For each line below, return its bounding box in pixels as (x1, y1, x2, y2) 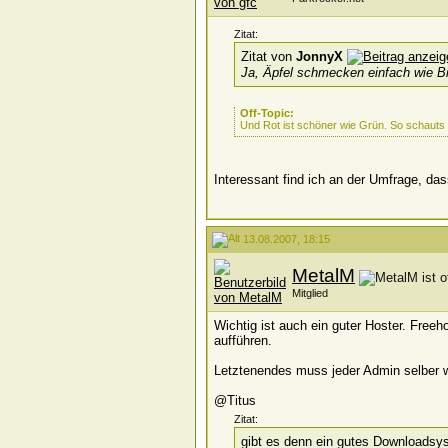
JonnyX (296, 49, 343, 64)
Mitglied (292, 287, 328, 299)
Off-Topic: (240, 107, 294, 119)
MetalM (292, 265, 355, 286)
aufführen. (214, 333, 272, 348)
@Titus (214, 393, 256, 408)
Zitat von (241, 49, 296, 64)
